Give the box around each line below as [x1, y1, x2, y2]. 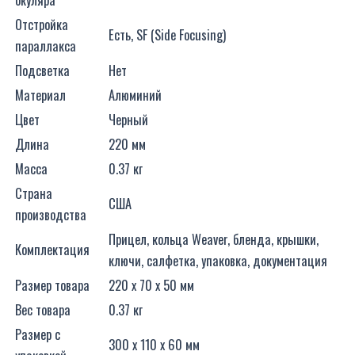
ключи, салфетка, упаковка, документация [109, 250, 327, 270]
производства [15, 204, 86, 224]
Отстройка [15, 13, 68, 34]
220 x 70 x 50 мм [109, 274, 194, 295]
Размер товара [15, 274, 90, 295]
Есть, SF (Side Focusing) [109, 24, 226, 44]
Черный [109, 109, 148, 129]
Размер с [15, 323, 60, 344]
